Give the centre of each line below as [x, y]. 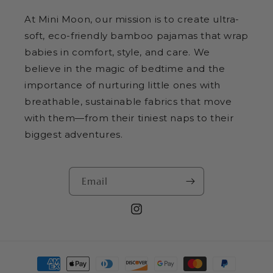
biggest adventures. [74, 135]
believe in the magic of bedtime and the [125, 69]
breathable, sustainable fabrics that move [128, 102]
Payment [41, 258]
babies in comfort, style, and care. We [117, 52]
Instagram [150, 215]
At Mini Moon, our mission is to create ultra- [132, 19]
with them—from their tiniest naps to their [129, 118]
